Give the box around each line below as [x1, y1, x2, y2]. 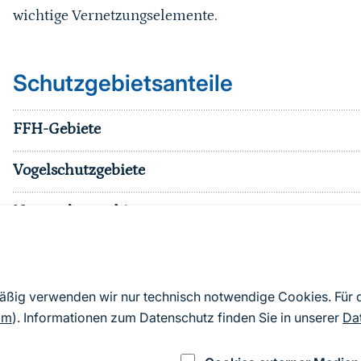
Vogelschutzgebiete [12, 161, 145, 179]
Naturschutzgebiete [12, 202, 148, 220]
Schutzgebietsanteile [12, 69, 233, 97]
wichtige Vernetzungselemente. [12, 7, 218, 24]
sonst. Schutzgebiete [12, 284, 153, 302]
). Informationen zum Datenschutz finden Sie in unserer [11, 309, 342, 326]
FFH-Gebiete [12, 120, 101, 138]
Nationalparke [12, 243, 114, 261]
